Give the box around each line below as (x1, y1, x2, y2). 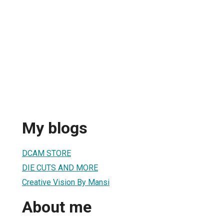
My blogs (22, 118, 87, 138)
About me (22, 197, 91, 217)
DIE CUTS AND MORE (22, 162, 98, 172)
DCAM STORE (22, 148, 71, 158)
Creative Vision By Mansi (22, 177, 109, 187)
